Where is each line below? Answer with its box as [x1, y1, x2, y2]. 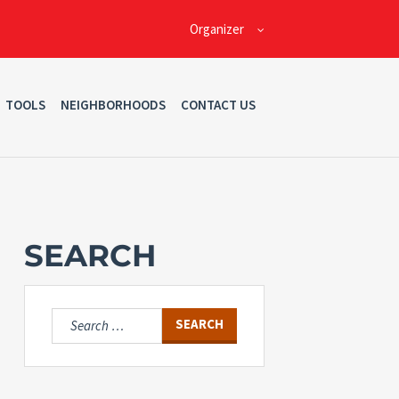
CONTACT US [180, 96, 256, 114]
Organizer [189, 20, 244, 37]
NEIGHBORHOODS [60, 96, 166, 114]
